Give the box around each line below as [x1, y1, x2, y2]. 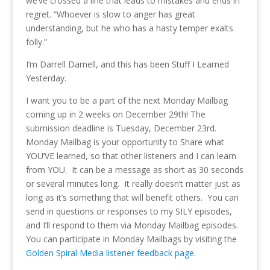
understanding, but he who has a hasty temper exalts [25, 22, 233, 34]
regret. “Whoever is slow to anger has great [25, 8, 195, 20]
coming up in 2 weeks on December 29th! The [25, 108, 206, 121]
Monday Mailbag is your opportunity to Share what [25, 136, 224, 148]
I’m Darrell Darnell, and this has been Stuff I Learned [25, 58, 229, 71]
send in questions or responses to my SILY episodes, [25, 206, 232, 218]
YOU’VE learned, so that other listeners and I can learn [25, 150, 236, 162]
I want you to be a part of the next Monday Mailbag [25, 95, 228, 107]
